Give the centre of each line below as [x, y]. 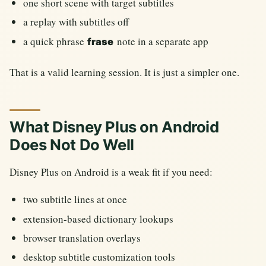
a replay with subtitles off [76, 22]
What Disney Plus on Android [114, 126]
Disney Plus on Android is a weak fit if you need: [111, 172]
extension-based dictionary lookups [99, 218]
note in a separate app [161, 41]
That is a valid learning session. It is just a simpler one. [124, 72]
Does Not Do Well [72, 144]
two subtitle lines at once [75, 199]
